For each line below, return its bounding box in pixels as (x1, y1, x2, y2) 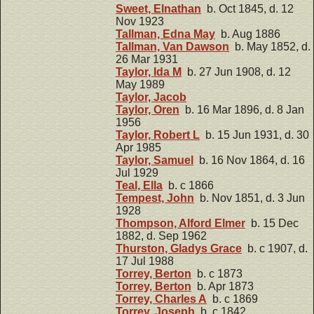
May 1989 (116, 78, 165, 91)
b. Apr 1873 (191, 280, 254, 293)
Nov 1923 (116, 15, 164, 28)
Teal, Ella (116, 179, 163, 192)
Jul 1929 (116, 167, 158, 179)
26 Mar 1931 (116, 53, 178, 66)
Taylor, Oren (116, 104, 179, 116)
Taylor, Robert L (116, 129, 200, 142)
